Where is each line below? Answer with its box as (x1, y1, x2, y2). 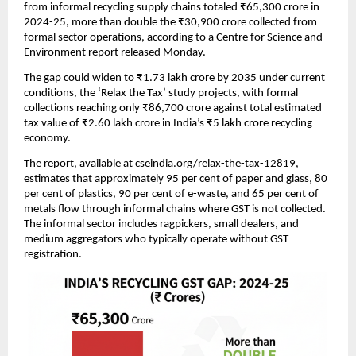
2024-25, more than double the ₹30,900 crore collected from (24, 16, 317, 29)
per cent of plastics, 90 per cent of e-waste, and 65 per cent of (24, 188, 319, 201)
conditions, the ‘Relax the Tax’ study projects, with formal (24, 87, 298, 99)
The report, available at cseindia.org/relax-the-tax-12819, (24, 158, 299, 171)
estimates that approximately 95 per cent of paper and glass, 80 (24, 173, 327, 186)
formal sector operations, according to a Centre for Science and (24, 31, 323, 44)
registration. (24, 249, 82, 261)
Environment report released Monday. (24, 46, 206, 59)
